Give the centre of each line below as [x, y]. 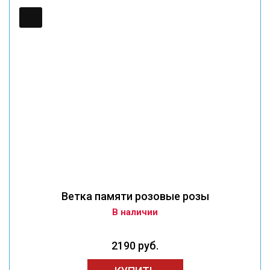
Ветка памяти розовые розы [135, 196]
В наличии [135, 212]
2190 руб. [135, 246]
